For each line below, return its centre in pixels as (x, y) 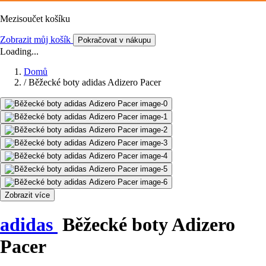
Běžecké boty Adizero (146, 225)
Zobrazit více (27, 195)
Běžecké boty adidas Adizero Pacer (95, 82)
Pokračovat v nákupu (114, 40)
